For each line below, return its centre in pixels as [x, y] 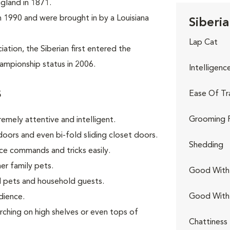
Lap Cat [204, 43]
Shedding [206, 145]
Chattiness [208, 222]
